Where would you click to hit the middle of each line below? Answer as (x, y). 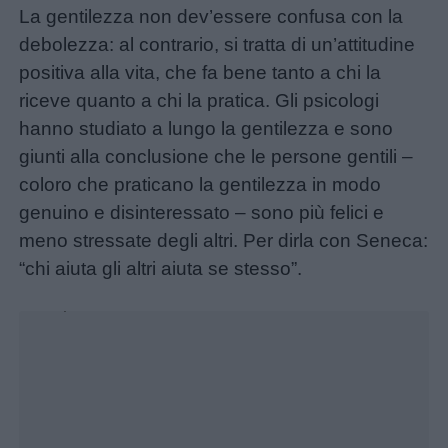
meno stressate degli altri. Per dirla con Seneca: (224, 240)
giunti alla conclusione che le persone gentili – (216, 156)
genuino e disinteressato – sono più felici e (202, 212)
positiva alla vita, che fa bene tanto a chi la (200, 72)
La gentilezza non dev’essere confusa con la (211, 16)
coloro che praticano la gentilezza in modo (200, 184)
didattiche (76, 421)
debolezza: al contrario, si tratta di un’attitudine (217, 44)
